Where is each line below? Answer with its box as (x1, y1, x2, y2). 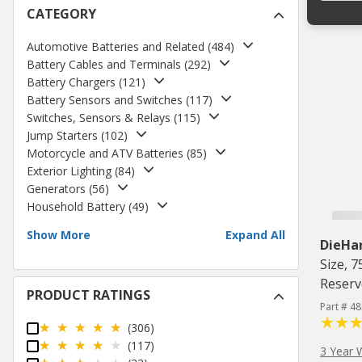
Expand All (225, 227, 285, 243)
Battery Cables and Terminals (27, 57, 181, 73)
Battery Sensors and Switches (27, 92, 183, 108)
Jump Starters (27, 128, 98, 144)
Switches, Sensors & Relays (27, 110, 170, 126)
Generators (27, 181, 86, 197)
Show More (27, 227, 90, 243)
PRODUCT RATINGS (27, 286, 150, 305)
